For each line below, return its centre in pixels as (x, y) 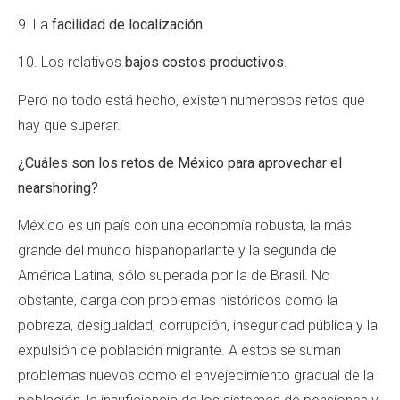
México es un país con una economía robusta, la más (185, 226)
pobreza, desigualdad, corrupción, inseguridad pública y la (198, 326)
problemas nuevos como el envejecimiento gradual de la (196, 376)
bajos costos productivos (204, 62)
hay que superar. (69, 125)
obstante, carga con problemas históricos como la (178, 301)
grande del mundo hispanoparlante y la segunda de (177, 251)
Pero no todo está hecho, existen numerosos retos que (192, 100)
